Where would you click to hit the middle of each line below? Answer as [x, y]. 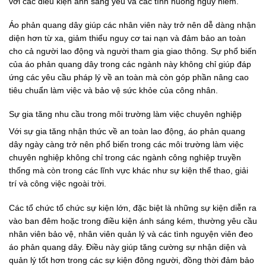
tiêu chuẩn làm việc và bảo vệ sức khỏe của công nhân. [113, 91]
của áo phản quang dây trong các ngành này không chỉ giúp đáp [130, 64]
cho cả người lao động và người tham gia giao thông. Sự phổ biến [133, 51]
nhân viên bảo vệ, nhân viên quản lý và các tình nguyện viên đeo [131, 234]
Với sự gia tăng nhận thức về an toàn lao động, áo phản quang [127, 132]
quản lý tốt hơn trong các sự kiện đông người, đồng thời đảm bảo [132, 260]
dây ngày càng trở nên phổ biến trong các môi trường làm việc [126, 145]
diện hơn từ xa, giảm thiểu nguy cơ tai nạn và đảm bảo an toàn [127, 38]
